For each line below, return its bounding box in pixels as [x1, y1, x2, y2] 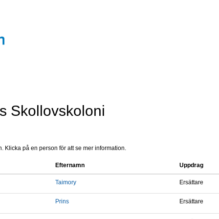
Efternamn [55, 162, 85, 169]
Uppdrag [179, 162, 203, 169]
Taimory [55, 179, 76, 186]
